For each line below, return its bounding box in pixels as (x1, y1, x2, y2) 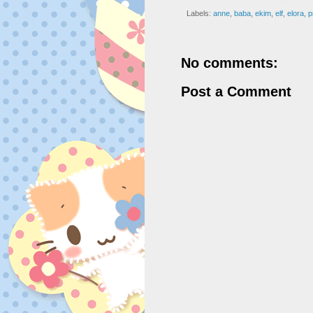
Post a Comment (181, 83, 291, 99)
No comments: (181, 54, 278, 71)
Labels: (187, 8, 213, 17)
